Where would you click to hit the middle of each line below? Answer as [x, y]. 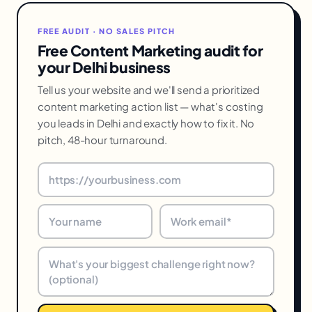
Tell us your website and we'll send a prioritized [149, 89]
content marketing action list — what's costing [150, 106]
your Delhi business [104, 67]
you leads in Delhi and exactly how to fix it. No [146, 123]
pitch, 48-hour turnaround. [102, 139]
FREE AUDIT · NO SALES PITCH [107, 31]
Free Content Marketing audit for [150, 50]
